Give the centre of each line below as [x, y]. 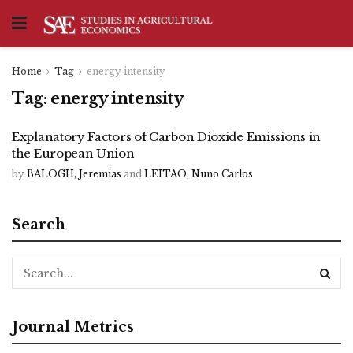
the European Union [73, 153]
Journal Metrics [73, 327]
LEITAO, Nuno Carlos [199, 174]
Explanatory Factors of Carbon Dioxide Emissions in [167, 137]
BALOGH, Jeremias [74, 174]
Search [39, 225]
